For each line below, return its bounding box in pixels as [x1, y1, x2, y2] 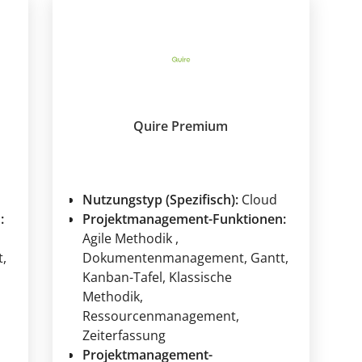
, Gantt [243, 249, 285, 267]
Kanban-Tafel [82, 268, 162, 287]
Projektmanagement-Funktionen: [82, 210, 286, 229]
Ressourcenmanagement [82, 307, 236, 326]
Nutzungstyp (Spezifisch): [82, 191, 238, 209]
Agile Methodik [82, 229, 175, 248]
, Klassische [162, 268, 232, 287]
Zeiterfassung [82, 326, 166, 345]
